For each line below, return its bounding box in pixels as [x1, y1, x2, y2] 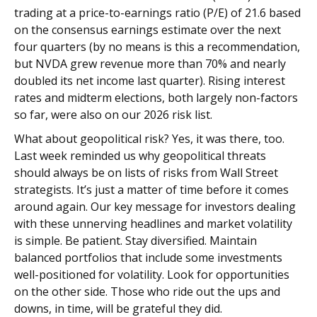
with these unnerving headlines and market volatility [14, 215, 292, 231]
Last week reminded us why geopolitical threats [14, 147, 266, 163]
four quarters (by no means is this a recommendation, [14, 38, 300, 54]
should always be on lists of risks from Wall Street [14, 164, 278, 180]
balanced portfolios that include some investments [14, 249, 282, 265]
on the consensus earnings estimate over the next [14, 21, 281, 38]
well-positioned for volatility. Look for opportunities [14, 266, 289, 282]
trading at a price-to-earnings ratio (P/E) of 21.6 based [14, 4, 301, 21]
